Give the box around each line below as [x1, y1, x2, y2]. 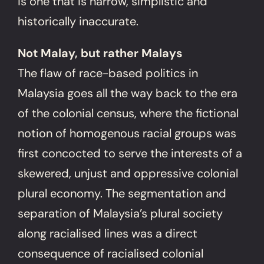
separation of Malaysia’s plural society [18, 205, 223, 221]
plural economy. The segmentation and [18, 185, 227, 201]
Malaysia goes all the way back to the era [18, 85, 238, 101]
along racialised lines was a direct [18, 225, 198, 241]
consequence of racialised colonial [18, 245, 204, 261]
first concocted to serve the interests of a [18, 145, 243, 161]
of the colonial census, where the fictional [18, 105, 239, 121]
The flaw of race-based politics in [18, 65, 199, 81]
